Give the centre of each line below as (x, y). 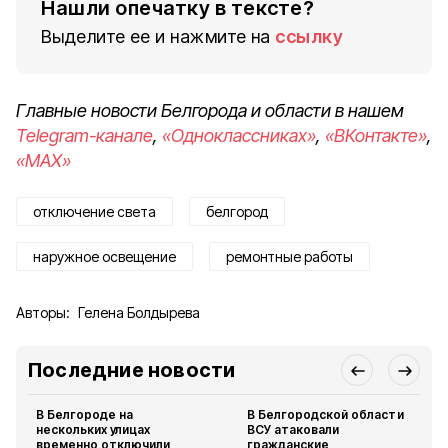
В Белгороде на (85, 414)
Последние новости (132, 370)
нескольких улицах (93, 429)
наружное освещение (104, 256)
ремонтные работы (289, 256)
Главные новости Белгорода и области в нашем (210, 110)
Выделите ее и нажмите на (156, 36)
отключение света (94, 211)
